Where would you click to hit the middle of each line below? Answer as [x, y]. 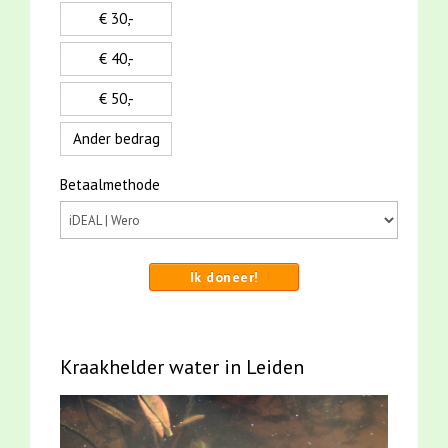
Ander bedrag [116, 139]
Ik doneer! [224, 277]
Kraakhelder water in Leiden [182, 367]
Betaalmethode [110, 185]
